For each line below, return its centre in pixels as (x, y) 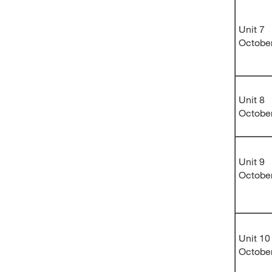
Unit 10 (254, 238)
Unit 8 (252, 99)
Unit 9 (252, 161)
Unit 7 (252, 29)
